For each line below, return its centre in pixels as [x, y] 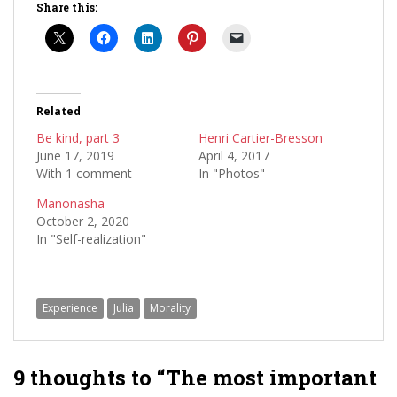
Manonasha [70, 203]
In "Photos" [232, 173]
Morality [170, 308]
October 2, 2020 [83, 221]
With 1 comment [84, 173]
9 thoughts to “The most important [195, 378]
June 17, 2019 [75, 156]
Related [58, 111]
